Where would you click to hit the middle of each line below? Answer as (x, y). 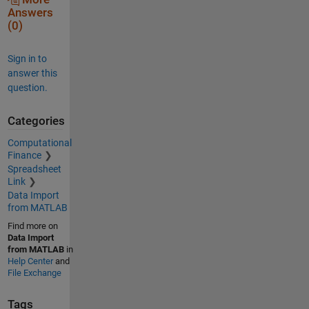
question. (27, 87)
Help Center (30, 261)
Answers (30, 12)
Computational (39, 143)
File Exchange (34, 273)
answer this (32, 73)
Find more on (32, 226)
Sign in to (27, 58)
